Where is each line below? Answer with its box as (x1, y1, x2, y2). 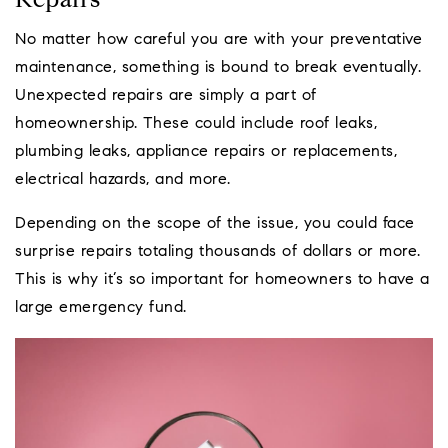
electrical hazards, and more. (15, 172, 231, 189)
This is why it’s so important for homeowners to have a (15, 272, 429, 289)
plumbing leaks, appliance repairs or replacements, (15, 144, 397, 161)
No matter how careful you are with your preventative (15, 32, 422, 49)
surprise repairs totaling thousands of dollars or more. (15, 244, 421, 261)
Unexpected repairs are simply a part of (15, 88, 317, 105)
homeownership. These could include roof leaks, (15, 116, 377, 133)
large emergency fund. (15, 300, 187, 317)
